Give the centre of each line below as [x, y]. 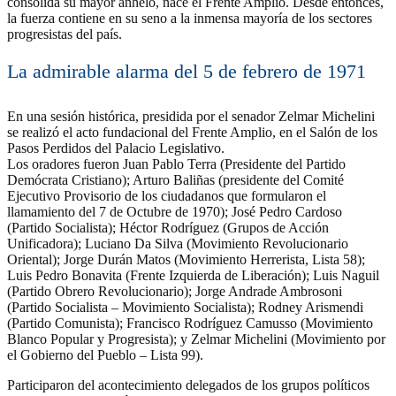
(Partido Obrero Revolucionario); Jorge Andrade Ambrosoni [175, 291]
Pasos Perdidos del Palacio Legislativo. [116, 148]
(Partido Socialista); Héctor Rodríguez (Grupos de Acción [168, 227]
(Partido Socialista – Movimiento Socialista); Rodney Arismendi [185, 307]
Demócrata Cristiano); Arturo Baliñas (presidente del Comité [175, 179]
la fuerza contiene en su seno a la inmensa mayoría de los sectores [190, 18]
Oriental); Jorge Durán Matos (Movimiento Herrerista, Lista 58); [186, 259]
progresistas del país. [65, 34]
